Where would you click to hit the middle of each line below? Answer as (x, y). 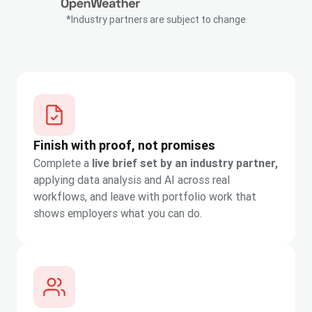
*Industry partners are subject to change (156, 20)
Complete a (63, 163)
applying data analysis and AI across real (132, 180)
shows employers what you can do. (118, 213)
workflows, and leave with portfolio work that (145, 197)
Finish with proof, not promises (124, 146)
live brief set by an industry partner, (185, 163)
